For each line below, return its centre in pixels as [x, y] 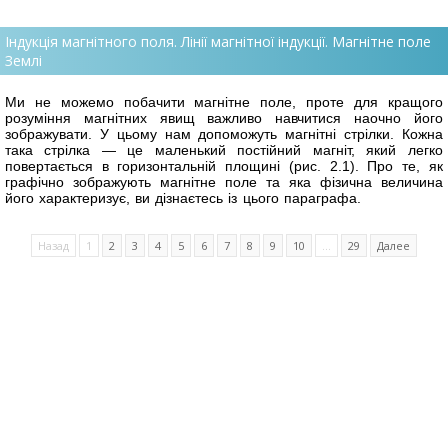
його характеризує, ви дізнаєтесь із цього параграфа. [183, 198]
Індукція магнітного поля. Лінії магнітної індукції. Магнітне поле [218, 42]
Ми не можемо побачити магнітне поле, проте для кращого [224, 102]
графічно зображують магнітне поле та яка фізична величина [224, 182]
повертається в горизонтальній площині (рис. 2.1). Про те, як [224, 166]
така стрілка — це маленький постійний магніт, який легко [224, 150]
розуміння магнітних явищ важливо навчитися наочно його [224, 118]
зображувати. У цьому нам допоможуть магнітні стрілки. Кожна [224, 134]
